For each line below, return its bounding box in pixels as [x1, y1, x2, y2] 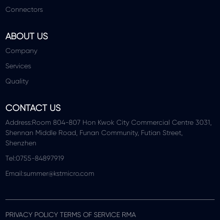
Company [5, 46, 38, 55]
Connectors [5, 5, 43, 13]
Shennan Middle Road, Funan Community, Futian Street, [5, 128, 183, 137]
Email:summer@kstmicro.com [5, 169, 95, 177]
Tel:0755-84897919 [5, 154, 65, 162]
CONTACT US [5, 103, 61, 113]
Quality [5, 77, 29, 85]
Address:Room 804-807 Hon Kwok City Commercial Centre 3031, [5, 118, 212, 126]
